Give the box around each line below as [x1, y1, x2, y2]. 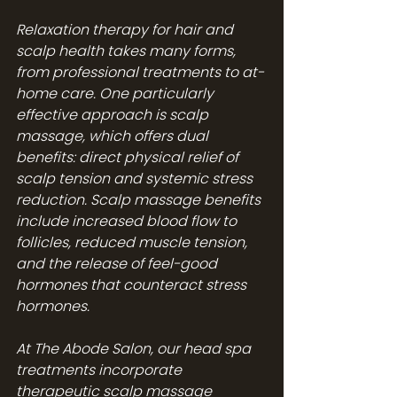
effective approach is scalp [16, 104, 212, 125]
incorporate [95, 359, 185, 380]
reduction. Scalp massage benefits [16, 189, 264, 210]
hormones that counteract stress [16, 274, 250, 295]
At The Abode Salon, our [16, 338, 183, 359]
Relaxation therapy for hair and [16, 19, 237, 40]
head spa [183, 338, 254, 359]
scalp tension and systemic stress [16, 167, 256, 189]
